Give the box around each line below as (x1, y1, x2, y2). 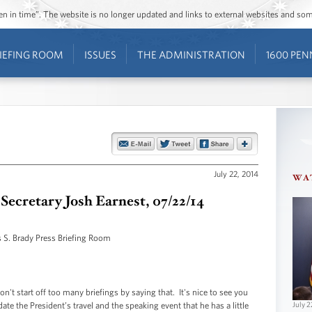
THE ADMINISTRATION (136, 49, 245, 61)
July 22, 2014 (214, 168, 258, 178)
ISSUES (84, 49, 116, 61)
